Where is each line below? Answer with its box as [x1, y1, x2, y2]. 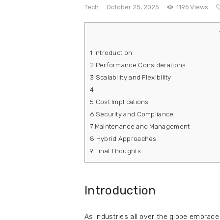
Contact [30, 18, 81, 34]
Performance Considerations [94, 61, 186, 69]
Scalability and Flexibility [94, 74, 171, 82]
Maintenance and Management [93, 123, 190, 131]
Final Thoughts [93, 147, 141, 155]
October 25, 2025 [107, 3, 159, 11]
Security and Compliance [94, 110, 174, 118]
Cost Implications [94, 98, 149, 106]
